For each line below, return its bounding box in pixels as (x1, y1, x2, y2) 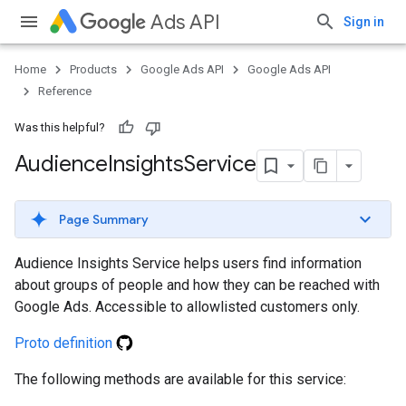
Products (70, 63, 117, 76)
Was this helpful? (14, 121, 105, 134)
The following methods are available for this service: (14, 371, 346, 388)
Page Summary (59, 211, 149, 227)
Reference (38, 84, 92, 98)
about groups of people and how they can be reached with (14, 276, 380, 294)
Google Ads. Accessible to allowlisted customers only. (14, 298, 360, 315)
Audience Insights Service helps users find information (14, 255, 362, 272)
